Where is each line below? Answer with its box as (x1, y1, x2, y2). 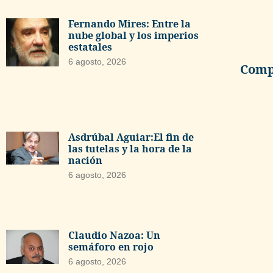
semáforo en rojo (68, 239, 156, 253)
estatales (68, 40, 112, 54)
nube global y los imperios (68, 28, 199, 42)
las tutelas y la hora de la (68, 141, 192, 155)
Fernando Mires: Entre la (68, 16, 191, 30)
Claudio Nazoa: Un (68, 228, 160, 242)
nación (68, 153, 102, 167)
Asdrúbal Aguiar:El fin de (68, 130, 194, 144)
